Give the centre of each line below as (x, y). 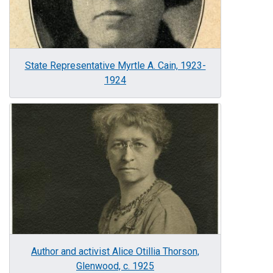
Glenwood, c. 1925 (115, 266)
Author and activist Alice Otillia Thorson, (115, 251)
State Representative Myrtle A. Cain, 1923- (115, 66)
